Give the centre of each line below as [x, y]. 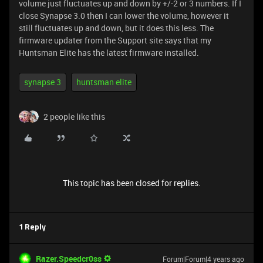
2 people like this [74, 117]
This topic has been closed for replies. [131, 183]
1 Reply [32, 227]
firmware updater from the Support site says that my [115, 40]
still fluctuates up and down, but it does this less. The [116, 28]
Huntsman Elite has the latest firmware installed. [109, 53]
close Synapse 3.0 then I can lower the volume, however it [124, 16]
